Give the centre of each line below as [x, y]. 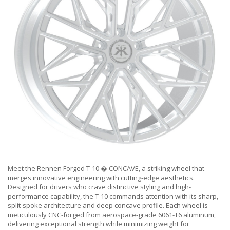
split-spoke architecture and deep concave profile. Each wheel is [108, 206]
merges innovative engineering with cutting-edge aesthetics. [101, 178]
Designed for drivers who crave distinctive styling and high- [99, 187]
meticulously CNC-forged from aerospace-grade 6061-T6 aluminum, [112, 215]
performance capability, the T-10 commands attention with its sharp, [113, 196]
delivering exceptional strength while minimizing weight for [99, 224]
